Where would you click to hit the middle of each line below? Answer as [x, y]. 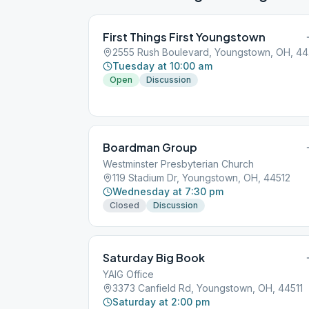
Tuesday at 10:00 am [162, 66]
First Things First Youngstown [184, 37]
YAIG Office [128, 274]
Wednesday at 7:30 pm [168, 191]
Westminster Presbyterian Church [178, 164]
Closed [124, 205]
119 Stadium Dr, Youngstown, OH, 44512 [201, 178]
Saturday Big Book [154, 258]
